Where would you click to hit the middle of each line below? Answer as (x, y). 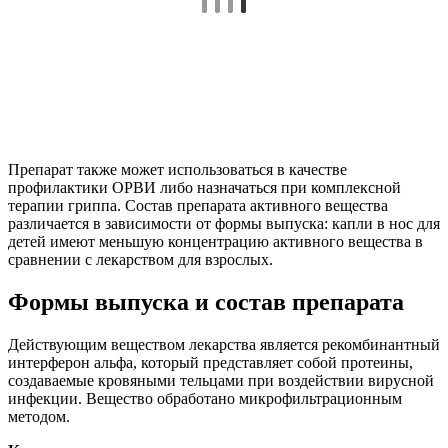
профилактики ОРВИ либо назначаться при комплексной (204, 188)
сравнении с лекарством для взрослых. (140, 260)
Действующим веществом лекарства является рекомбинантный (224, 344)
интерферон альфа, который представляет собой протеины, (210, 362)
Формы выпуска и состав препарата (206, 302)
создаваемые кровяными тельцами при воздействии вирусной (221, 380)
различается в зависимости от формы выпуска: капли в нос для (224, 224)
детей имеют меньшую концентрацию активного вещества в (215, 242)
